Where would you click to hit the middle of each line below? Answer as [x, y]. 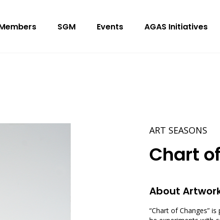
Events [110, 27]
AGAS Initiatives [176, 27]
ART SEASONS [178, 130]
